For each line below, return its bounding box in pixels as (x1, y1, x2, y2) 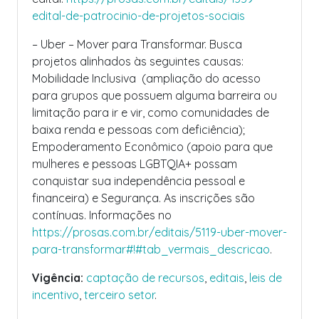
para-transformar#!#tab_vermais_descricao (32, 242, 270, 256)
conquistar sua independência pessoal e (32, 174, 245, 188)
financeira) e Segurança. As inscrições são (32, 191, 255, 205)
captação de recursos (86, 271, 204, 285)
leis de (249, 271, 282, 285)
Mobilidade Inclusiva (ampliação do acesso (32, 71, 261, 85)
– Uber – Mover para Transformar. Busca (32, 37, 242, 51)
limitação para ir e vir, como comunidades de (32, 105, 269, 120)
